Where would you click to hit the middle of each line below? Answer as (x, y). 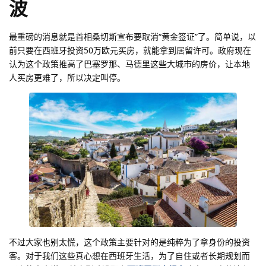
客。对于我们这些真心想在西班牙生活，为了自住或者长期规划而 (129, 256)
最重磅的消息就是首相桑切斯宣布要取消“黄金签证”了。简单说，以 (132, 37)
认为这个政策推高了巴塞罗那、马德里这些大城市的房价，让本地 (129, 64)
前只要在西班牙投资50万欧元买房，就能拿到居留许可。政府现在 (130, 50)
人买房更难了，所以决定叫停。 (67, 78)
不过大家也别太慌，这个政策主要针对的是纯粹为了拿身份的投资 (129, 242)
